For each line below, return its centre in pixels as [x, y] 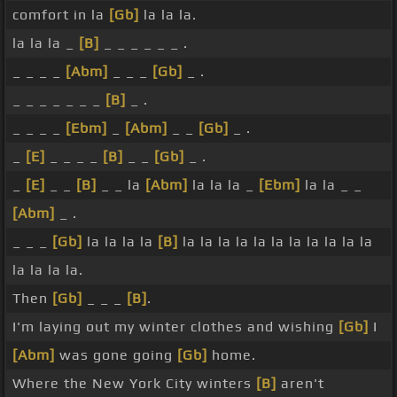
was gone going [116, 355]
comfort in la [61, 15]
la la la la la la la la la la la [276, 242]
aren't [300, 384]
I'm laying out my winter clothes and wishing [175, 327]
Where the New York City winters [134, 384]
